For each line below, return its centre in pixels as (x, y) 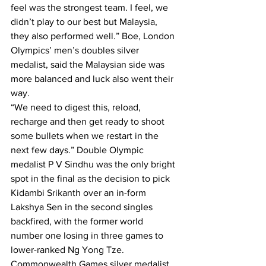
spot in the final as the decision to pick (91, 178)
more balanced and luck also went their (93, 79)
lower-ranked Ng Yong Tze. (67, 250)
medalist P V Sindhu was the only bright (94, 164)
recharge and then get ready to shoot (89, 121)
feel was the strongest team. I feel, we (91, 7)
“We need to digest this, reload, (77, 107)
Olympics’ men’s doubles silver (76, 50)
